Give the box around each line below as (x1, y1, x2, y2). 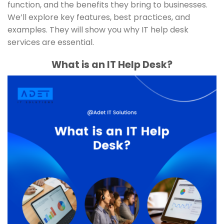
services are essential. (7, 36, 94, 48)
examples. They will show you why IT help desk (7, 23, 188, 35)
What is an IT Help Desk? (51, 57, 172, 71)
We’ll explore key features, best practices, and (7, 11, 190, 23)
